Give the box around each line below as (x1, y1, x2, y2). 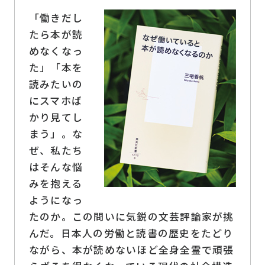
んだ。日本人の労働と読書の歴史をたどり (28, 225, 234, 240)
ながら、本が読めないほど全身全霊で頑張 (28, 242, 234, 257)
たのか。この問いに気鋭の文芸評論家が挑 (28, 209, 234, 224)
